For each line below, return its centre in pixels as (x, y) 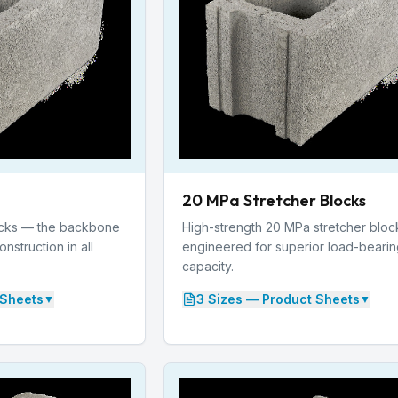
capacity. (208, 266)
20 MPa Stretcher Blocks (274, 200)
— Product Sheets (301, 298)
